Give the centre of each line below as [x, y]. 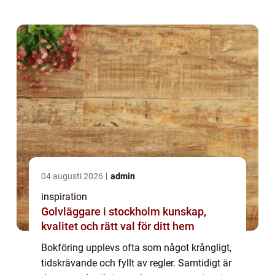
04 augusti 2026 [73, 176]
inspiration [64, 197]
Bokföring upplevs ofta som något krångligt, [136, 248]
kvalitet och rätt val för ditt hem [118, 227]
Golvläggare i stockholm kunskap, [102, 212]
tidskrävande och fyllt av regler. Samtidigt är [136, 263]
